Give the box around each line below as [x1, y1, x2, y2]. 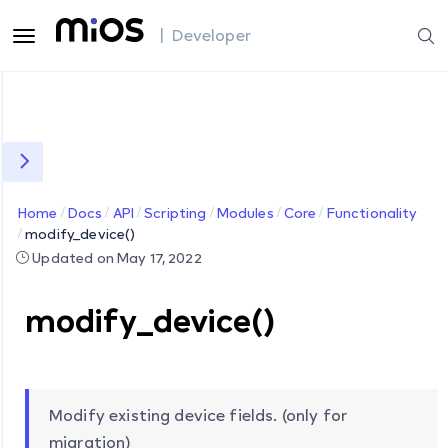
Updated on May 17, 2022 [29, 249, 202, 266]
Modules [216, 204, 274, 221]
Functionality [326, 204, 418, 221]
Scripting [144, 204, 207, 221]
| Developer [160, 25, 251, 45]
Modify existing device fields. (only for [49, 405, 347, 425]
